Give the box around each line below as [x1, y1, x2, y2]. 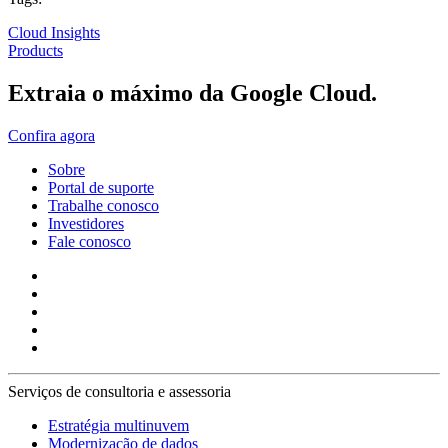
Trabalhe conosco [48, 197, 159, 215]
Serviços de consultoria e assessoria [8, 383, 231, 401]
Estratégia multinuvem [48, 417, 189, 435]
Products [8, 42, 63, 60]
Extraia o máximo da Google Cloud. [8, 80, 377, 107]
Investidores [48, 215, 124, 233]
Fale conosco [48, 233, 131, 251]
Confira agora [8, 127, 95, 145]
